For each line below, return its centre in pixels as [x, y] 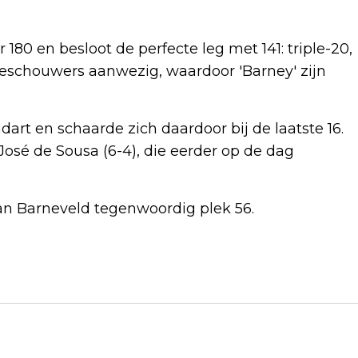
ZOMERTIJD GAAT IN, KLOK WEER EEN [172, 299]
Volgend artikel [81, 275]
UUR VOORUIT [77, 325]
